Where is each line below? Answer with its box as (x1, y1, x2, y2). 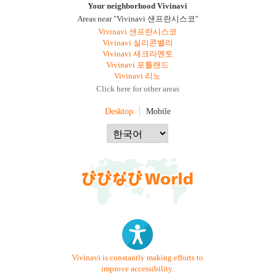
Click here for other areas (96, 85, 179, 93)
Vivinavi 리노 (114, 72, 161, 80)
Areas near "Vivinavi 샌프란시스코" (77, 15, 198, 23)
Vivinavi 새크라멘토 (102, 50, 173, 58)
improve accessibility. (101, 264, 174, 273)
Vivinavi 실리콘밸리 (102, 39, 173, 47)
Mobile (145, 106, 171, 116)
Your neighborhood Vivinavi (88, 2, 187, 10)
